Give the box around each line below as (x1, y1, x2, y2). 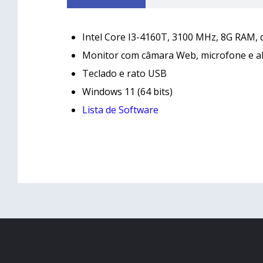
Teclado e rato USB (82, 67, 167, 80)
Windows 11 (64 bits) (82, 85, 173, 99)
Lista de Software (82, 103, 159, 117)
